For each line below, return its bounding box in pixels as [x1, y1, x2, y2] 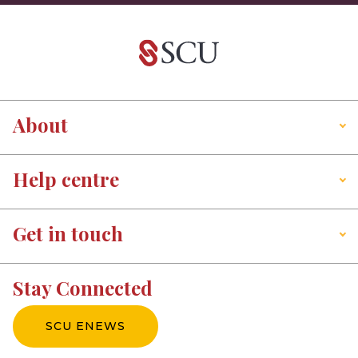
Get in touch [13, 221, 123, 247]
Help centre [13, 166, 119, 193]
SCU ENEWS [46, 319, 125, 334]
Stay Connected [13, 275, 153, 301]
